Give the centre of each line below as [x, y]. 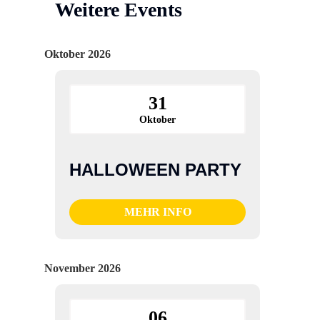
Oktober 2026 [78, 54]
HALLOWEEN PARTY [156, 169]
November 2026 [83, 269]
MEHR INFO [157, 212]
